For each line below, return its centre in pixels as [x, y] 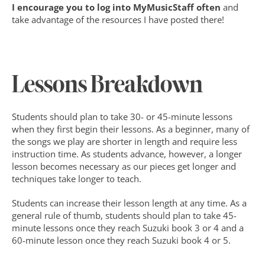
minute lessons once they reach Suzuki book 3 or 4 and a [128, 228]
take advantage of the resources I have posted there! [118, 20]
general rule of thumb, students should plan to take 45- [124, 215]
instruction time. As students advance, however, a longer [127, 154]
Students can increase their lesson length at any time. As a [129, 203]
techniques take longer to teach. [77, 179]
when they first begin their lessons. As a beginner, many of [131, 129]
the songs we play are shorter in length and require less [125, 141]
